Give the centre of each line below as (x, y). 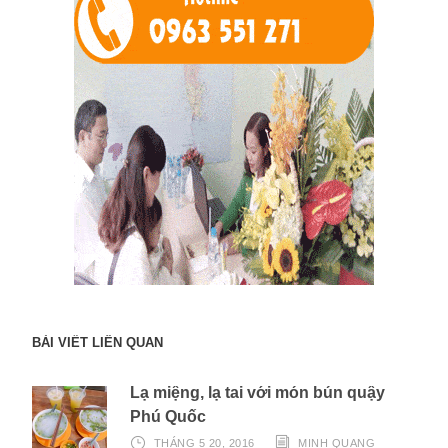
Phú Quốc (168, 417)
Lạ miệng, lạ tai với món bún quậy (257, 393)
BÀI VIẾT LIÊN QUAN (97, 343)
